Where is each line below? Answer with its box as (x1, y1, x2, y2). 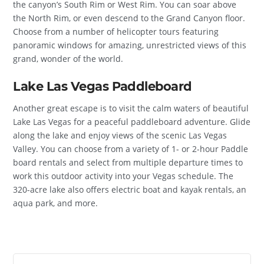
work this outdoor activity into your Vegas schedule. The (13, 170, 234, 182)
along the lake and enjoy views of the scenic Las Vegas (13, 130, 227, 141)
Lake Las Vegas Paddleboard (13, 79, 192, 94)
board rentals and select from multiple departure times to (13, 157, 243, 169)
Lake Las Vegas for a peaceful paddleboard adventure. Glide (13, 116, 251, 128)
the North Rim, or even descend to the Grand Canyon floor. (13, 12, 246, 24)
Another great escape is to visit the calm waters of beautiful (13, 103, 249, 114)
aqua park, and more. (13, 197, 98, 209)
